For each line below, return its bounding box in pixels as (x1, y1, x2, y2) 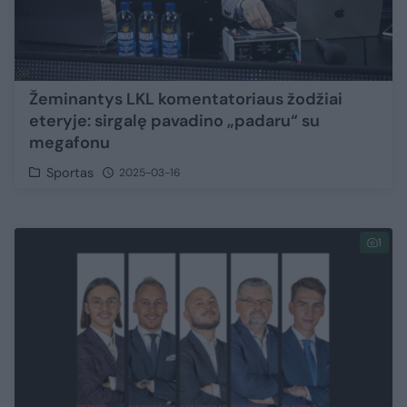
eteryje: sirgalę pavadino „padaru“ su (29, 109, 320, 132)
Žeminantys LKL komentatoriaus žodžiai (29, 87, 342, 110)
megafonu (29, 131, 110, 154)
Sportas (46, 164, 94, 181)
